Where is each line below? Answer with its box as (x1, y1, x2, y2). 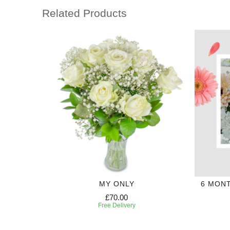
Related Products (42, 7, 127, 20)
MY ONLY (99, 179, 135, 188)
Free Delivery (98, 201, 136, 209)
